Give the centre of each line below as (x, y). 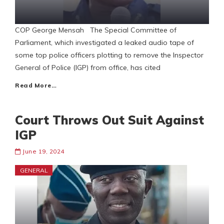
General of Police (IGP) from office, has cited (88, 68)
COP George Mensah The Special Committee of (96, 30)
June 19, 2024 (43, 151)
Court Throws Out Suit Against (109, 120)
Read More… (36, 85)
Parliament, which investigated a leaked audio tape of (104, 43)
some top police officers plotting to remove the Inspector (109, 55)
